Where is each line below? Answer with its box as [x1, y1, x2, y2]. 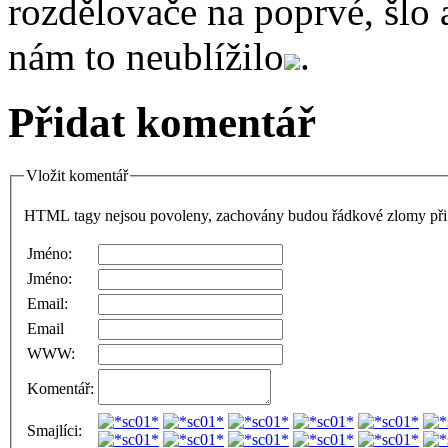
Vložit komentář [26, 167, 128, 185]
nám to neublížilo [8, 34, 284, 78]
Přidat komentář [8, 99, 316, 147]
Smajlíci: [27, 421, 82, 439]
